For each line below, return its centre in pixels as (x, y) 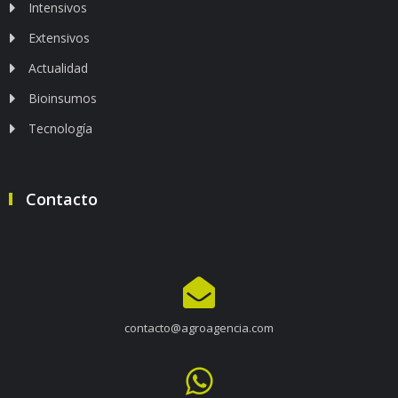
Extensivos (59, 37)
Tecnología (60, 128)
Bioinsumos (63, 98)
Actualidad (58, 68)
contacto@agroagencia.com (199, 327)
